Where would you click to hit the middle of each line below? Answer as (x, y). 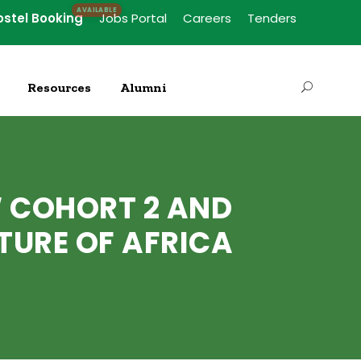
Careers (207, 18)
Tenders (272, 18)
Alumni (143, 87)
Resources (59, 87)
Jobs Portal (133, 18)
